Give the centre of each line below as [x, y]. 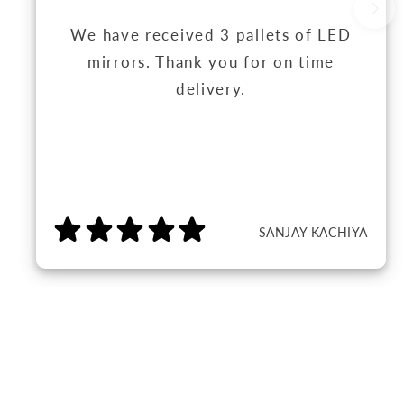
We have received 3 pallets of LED [211, 34]
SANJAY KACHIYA [313, 233]
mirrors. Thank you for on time [211, 61]
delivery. [211, 88]
